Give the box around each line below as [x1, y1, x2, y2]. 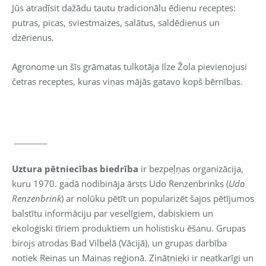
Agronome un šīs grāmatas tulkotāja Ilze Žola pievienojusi [12, 60, 247, 72]
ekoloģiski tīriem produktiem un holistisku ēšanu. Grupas [12, 221, 246, 234]
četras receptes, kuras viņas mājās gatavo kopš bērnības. [12, 75, 243, 87]
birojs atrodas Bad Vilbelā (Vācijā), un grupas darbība [12, 236, 227, 249]
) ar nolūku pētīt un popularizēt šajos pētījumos [61, 192, 254, 204]
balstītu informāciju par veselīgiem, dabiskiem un [12, 207, 213, 219]
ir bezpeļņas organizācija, [138, 162, 243, 175]
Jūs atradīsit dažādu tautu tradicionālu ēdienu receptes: [12, 1, 236, 14]
